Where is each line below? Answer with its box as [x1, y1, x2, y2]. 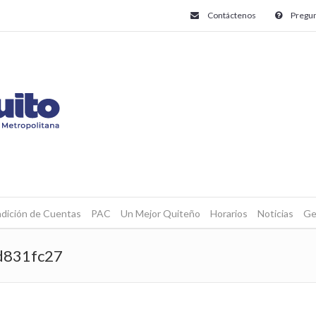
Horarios [209, 207, 248, 219]
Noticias [257, 207, 293, 219]
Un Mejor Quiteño [120, 207, 200, 219]
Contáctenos [207, 10, 256, 20]
